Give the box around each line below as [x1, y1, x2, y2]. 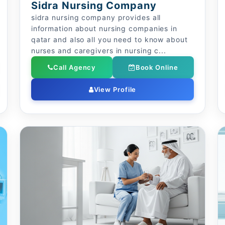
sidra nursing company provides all [31, 13, 161, 22]
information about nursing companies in [31, 24, 177, 33]
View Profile [93, 85, 137, 93]
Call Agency [53, 63, 96, 71]
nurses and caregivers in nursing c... [31, 46, 167, 55]
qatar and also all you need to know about [31, 35, 188, 44]
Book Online [135, 63, 178, 71]
